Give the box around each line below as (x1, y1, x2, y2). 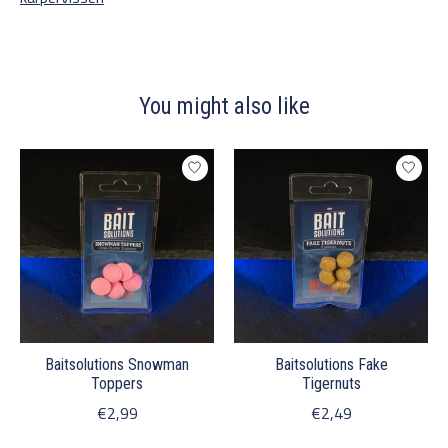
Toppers (91, 373, 143, 393)
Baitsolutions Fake (274, 354, 388, 374)
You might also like (138, 92, 310, 120)
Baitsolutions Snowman (45, 354, 189, 374)
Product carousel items (20, 148, 177, 173)
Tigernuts (301, 373, 361, 393)
